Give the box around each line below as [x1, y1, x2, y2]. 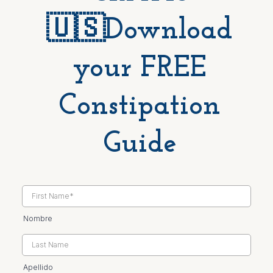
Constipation [58, 91, 221, 121]
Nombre [23, 213, 52, 223]
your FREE [73, 54, 207, 83]
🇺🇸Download [46, 16, 233, 46]
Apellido [23, 262, 53, 272]
